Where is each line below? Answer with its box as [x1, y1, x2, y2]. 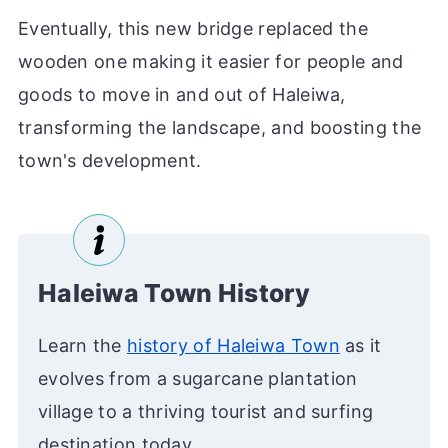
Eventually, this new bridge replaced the [17, 18, 368, 40]
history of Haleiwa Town [126, 335, 340, 357]
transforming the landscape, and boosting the [17, 117, 422, 139]
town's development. [17, 150, 202, 172]
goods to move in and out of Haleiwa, [17, 84, 346, 106]
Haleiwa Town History [37, 278, 310, 309]
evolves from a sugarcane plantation [37, 368, 358, 390]
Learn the [37, 335, 127, 357]
